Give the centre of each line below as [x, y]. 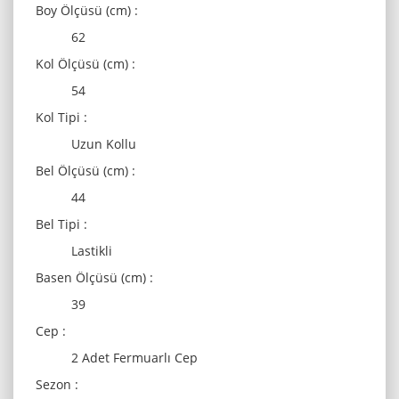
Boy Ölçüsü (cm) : [87, 10]
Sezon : [57, 384]
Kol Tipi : [61, 117]
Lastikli [92, 251]
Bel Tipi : [61, 224]
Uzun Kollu [104, 144]
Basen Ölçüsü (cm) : [94, 277]
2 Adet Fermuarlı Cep [134, 358]
